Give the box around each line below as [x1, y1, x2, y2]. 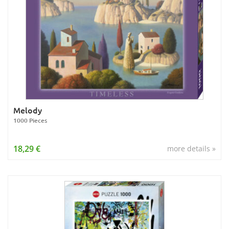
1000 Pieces [13, 116, 47, 125]
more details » [167, 144, 216, 153]
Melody [13, 104, 42, 116]
